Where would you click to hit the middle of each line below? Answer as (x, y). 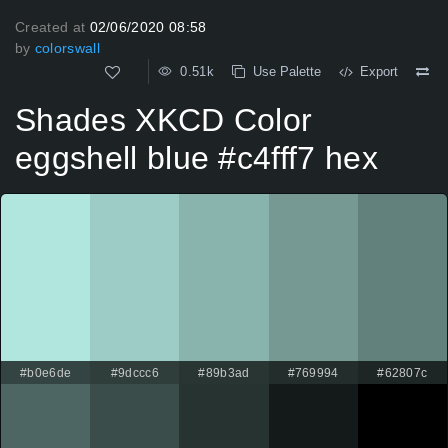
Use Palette (283, 71)
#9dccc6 (134, 373)
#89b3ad (224, 373)
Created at (52, 27)
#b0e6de (45, 373)
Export (375, 71)
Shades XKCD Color (164, 120)
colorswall (67, 48)
